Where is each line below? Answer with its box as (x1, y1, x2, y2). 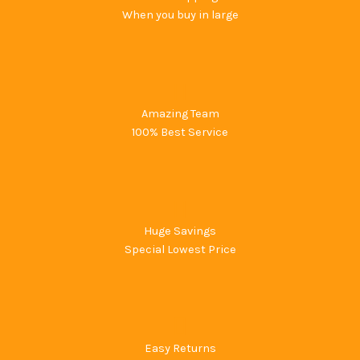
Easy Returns (144, 341, 216, 355)
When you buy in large (121, 7, 239, 22)
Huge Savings (144, 223, 216, 238)
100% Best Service (132, 125, 228, 139)
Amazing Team (141, 106, 219, 121)
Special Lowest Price (124, 242, 236, 256)
